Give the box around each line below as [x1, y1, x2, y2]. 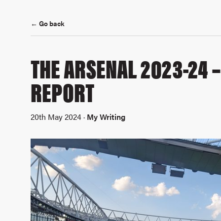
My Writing [87, 111, 126, 122]
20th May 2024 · [31, 111, 87, 122]
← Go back [31, 18, 65, 28]
